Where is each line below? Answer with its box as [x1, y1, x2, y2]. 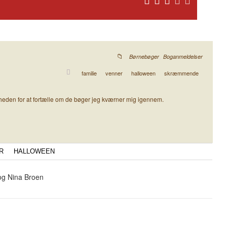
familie [82, 69, 97, 77]
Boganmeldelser [163, 53, 203, 60]
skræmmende [164, 69, 199, 77]
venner [105, 69, 123, 77]
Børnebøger [129, 53, 159, 60]
